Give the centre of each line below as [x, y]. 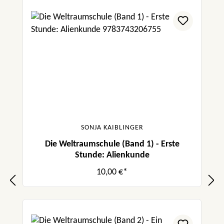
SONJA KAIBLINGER [112, 127]
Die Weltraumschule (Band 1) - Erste [112, 144]
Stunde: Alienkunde [112, 155]
